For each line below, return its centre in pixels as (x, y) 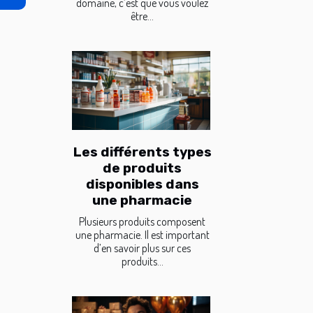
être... (142, 16)
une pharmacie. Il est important (142, 235)
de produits (142, 168)
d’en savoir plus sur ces (142, 248)
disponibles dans (142, 184)
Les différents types (142, 152)
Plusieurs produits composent (142, 222)
